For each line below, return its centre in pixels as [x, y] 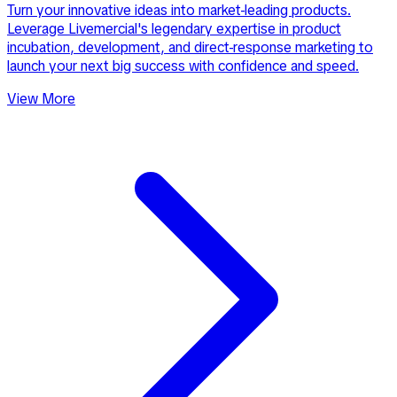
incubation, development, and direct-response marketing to [190, 47]
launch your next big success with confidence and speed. [183, 66]
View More [41, 98]
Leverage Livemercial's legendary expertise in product [174, 28]
